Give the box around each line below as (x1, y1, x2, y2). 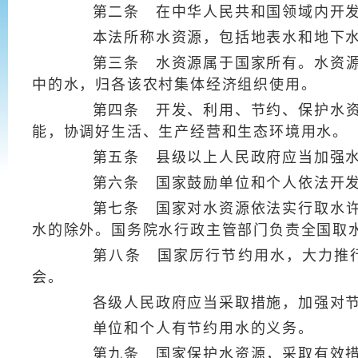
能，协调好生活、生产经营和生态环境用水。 (32, 123, 348, 140)
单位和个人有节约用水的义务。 (61, 320, 314, 336)
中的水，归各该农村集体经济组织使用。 (32, 76, 317, 93)
